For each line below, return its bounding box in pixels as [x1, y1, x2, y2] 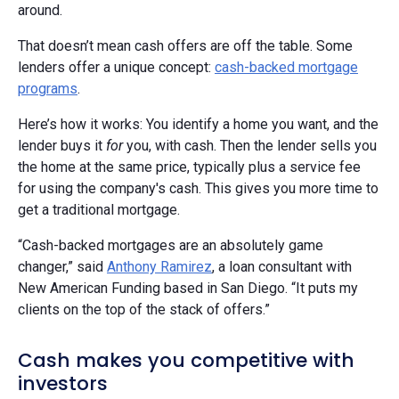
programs [18, 80, 77, 98]
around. [18, 2, 62, 20]
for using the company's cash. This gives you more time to [18, 180, 379, 198]
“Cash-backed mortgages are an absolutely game [18, 237, 323, 255]
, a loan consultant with [212, 258, 352, 276]
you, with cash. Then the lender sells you [123, 137, 377, 155]
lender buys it [18, 137, 106, 155]
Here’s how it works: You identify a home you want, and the [18, 116, 379, 134]
